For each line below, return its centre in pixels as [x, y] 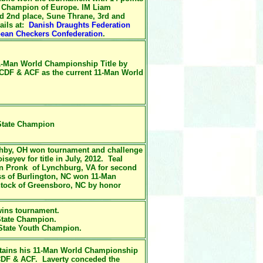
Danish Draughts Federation [80, 25]
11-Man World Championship [84, 250]
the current [73, 73]
